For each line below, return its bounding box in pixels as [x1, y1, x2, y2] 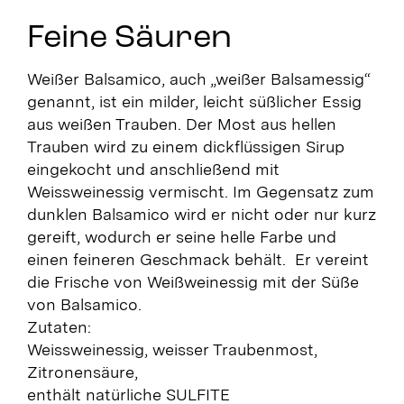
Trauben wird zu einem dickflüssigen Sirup [26, 136, 344, 156]
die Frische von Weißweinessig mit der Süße [26, 271, 359, 291]
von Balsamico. [26, 294, 142, 314]
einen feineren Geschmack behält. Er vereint [26, 249, 369, 269]
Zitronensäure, [26, 362, 138, 381]
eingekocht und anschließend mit [26, 159, 280, 179]
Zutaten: [26, 317, 91, 336]
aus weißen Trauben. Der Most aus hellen [26, 114, 336, 133]
